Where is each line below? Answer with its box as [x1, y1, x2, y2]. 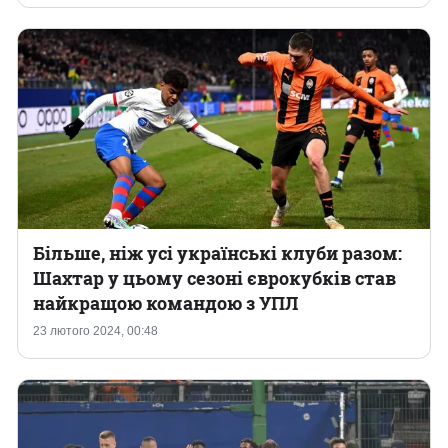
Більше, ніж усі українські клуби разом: [33, 241, 402, 265]
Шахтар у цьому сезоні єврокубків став [33, 266, 396, 290]
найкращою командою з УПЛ [33, 291, 298, 315]
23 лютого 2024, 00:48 [33, 324, 158, 338]
